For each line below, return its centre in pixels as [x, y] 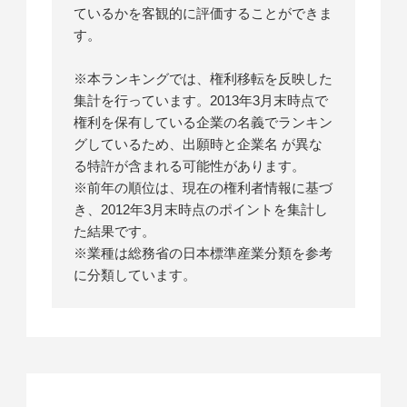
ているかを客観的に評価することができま [203, 14]
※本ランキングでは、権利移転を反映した [203, 79]
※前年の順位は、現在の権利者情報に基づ [203, 188]
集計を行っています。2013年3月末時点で [201, 101]
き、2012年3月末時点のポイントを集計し [201, 210]
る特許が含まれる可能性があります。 [190, 166]
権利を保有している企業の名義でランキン [203, 123]
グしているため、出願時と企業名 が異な [199, 144]
